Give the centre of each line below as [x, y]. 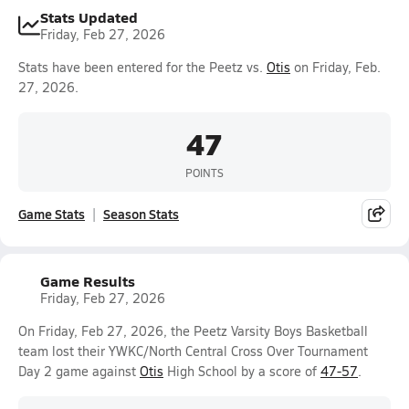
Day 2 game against [79, 371]
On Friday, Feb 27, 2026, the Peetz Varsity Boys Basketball [193, 331]
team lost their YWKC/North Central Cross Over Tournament [193, 351]
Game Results [88, 281]
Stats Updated [89, 17]
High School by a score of [242, 371]
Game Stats [52, 214]
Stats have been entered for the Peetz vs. [142, 67]
